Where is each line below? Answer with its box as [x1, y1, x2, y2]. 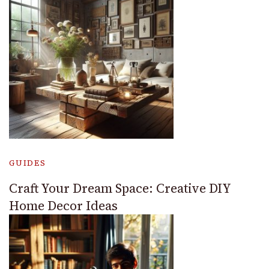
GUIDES [9, 157, 46, 168]
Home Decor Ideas [9, 196, 118, 214]
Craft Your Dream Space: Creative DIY [9, 179, 231, 197]
